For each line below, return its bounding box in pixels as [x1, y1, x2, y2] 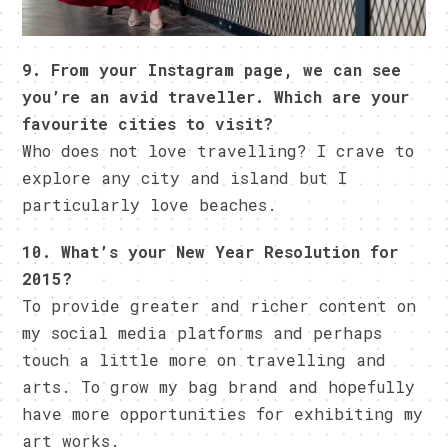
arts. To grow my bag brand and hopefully [22, 375, 416, 397]
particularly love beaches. [22, 193, 278, 215]
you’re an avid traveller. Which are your [22, 85, 410, 107]
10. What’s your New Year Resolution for [22, 240, 399, 262]
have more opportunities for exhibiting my [22, 402, 424, 424]
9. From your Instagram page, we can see [22, 58, 402, 80]
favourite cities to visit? [22, 112, 274, 134]
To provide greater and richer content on [22, 294, 417, 316]
